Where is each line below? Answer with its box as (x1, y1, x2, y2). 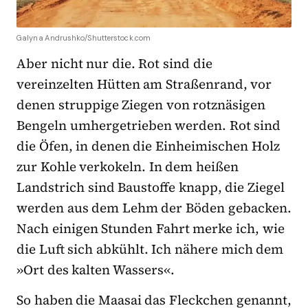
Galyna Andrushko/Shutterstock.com (16, 32, 151, 43)
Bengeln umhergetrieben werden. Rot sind (16, 115, 281, 134)
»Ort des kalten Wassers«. (16, 260, 175, 278)
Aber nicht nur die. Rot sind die (16, 54, 212, 72)
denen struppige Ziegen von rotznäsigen (16, 95, 266, 113)
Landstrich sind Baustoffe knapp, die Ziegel (16, 177, 285, 196)
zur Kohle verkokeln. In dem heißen (16, 157, 239, 175)
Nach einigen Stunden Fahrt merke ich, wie (16, 219, 285, 237)
